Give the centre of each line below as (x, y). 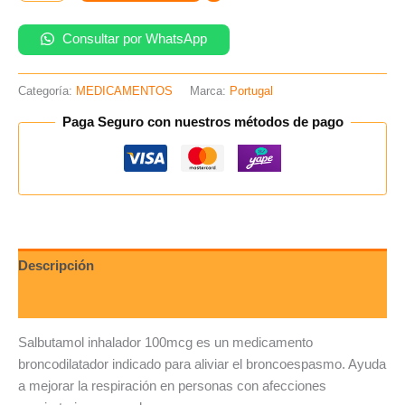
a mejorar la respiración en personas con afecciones (172, 386)
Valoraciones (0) (69, 301)
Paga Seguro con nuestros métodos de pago (202, 122)
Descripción (56, 266)
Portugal (251, 90)
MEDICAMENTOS (124, 90)
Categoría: (47, 90)
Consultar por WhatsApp (132, 38)
